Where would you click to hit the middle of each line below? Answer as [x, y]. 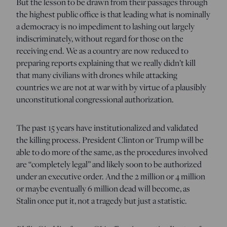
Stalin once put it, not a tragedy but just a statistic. [102, 200]
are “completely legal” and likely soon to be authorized [109, 164]
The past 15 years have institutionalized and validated [107, 127]
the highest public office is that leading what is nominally [113, 14]
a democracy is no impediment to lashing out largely [105, 26]
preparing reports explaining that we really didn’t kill [106, 63]
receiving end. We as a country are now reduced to [102, 50]
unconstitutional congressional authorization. [95, 99]
